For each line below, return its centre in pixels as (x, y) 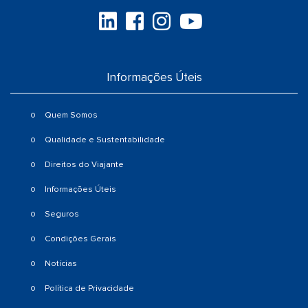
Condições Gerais (80, 239)
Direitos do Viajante (84, 164)
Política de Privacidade (89, 288)
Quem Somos (71, 115)
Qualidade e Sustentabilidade (105, 140)
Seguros (62, 214)
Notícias (61, 263)
